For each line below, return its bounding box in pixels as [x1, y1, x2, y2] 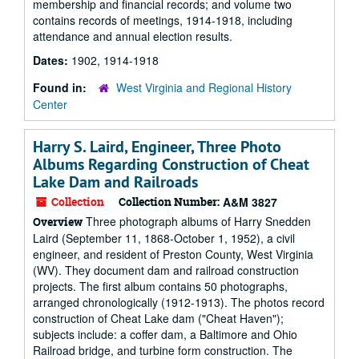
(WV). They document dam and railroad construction [33, 262, 299, 278]
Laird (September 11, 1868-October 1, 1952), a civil [33, 230, 295, 246]
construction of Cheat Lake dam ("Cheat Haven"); [33, 310, 284, 326]
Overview [33, 214, 83, 229]
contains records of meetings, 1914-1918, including [33, 12, 292, 28]
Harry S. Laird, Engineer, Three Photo [33, 136, 281, 157]
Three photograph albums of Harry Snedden [83, 213, 311, 229]
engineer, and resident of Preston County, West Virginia [33, 246, 313, 262]
